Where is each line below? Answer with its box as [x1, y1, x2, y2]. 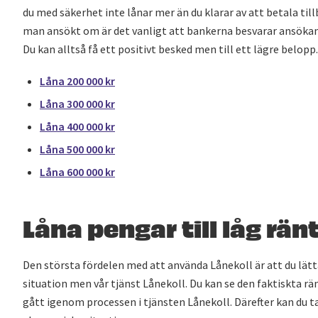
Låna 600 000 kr [40, 165, 115, 179]
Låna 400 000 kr [40, 119, 115, 133]
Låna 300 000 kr [40, 97, 115, 111]
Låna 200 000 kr [40, 74, 115, 88]
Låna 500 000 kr [40, 142, 115, 156]
